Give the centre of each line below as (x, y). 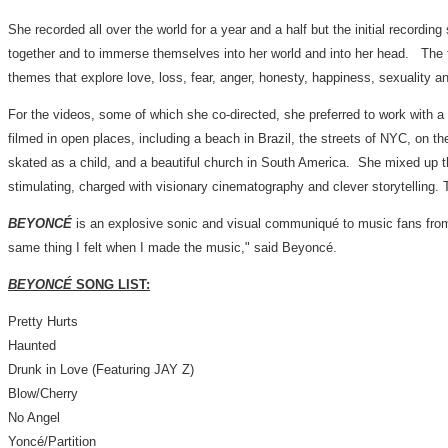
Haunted (32, 345)
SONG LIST (111, 284)
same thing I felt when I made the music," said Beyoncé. (172, 247)
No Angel (34, 417)
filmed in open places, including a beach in (133, 138)
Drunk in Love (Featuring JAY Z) (101, 369)
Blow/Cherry (43, 393)
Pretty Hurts (43, 321)
